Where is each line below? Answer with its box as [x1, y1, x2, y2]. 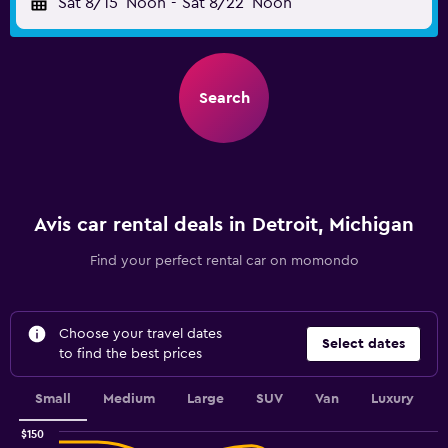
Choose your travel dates [59, 327, 222, 341]
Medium [102, 392, 155, 406]
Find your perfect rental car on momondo [89, 254, 359, 268]
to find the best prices [59, 347, 202, 361]
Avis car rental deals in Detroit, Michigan [34, 215, 414, 235]
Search [198, 90, 250, 106]
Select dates [322, 337, 405, 351]
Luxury [370, 392, 414, 406]
